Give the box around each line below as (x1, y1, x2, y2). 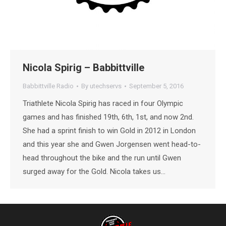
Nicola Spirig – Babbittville (23, 62, 144, 74)
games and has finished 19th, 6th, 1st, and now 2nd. (23, 112, 194, 122)
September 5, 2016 (129, 82, 184, 90)
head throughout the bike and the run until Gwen (23, 153, 181, 162)
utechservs (90, 82, 122, 90)
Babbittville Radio (23, 82, 74, 90)
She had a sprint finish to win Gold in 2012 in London (23, 126, 196, 135)
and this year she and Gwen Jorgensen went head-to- (23, 140, 201, 149)
